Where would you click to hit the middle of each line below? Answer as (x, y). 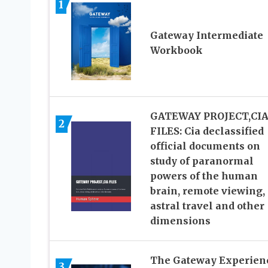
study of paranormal (202, 161)
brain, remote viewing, (207, 191)
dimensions (180, 220)
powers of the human (204, 176)
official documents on (205, 146)
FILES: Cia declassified (207, 131)
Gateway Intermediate (206, 36)
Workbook (176, 51)
